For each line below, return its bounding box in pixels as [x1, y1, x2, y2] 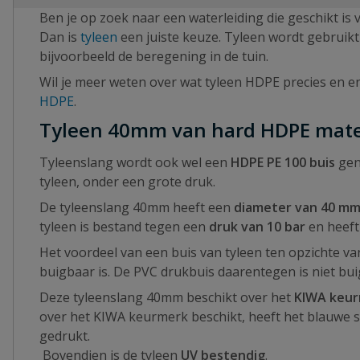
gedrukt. [39, 327, 93, 345]
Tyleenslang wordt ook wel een [39, 153, 231, 171]
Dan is [39, 28, 80, 46]
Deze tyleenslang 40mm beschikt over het [39, 288, 291, 306]
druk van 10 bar [209, 218, 309, 235]
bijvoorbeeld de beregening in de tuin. [39, 47, 272, 65]
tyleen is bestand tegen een [39, 218, 209, 235]
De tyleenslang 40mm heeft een [39, 198, 234, 216]
